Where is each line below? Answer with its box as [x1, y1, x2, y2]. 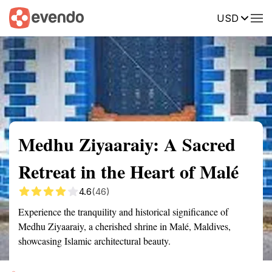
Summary [9, 12, 46, 22]
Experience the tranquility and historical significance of [18, 205, 228, 218]
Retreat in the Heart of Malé [18, 158, 239, 185]
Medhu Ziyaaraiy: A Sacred [18, 131, 236, 157]
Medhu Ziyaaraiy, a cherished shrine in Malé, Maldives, [18, 220, 231, 233]
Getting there [100, 12, 152, 22]
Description [170, 12, 216, 22]
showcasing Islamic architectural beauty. [18, 234, 171, 247]
